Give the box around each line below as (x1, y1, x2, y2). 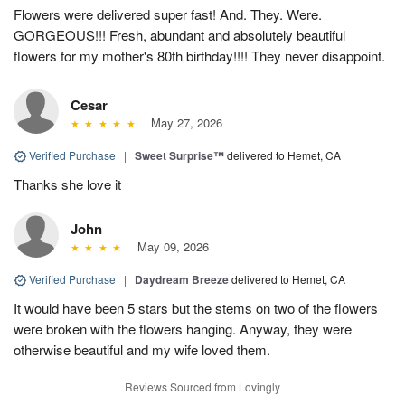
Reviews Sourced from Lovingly (125, 378, 280, 394)
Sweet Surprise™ (135, 146, 224, 164)
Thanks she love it (14, 174, 121, 193)
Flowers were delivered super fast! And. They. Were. (14, 4, 322, 24)
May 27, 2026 (143, 113, 222, 131)
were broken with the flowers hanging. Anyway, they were (14, 318, 352, 338)
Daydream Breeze (135, 270, 229, 287)
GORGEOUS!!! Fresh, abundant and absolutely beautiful (14, 24, 345, 44)
